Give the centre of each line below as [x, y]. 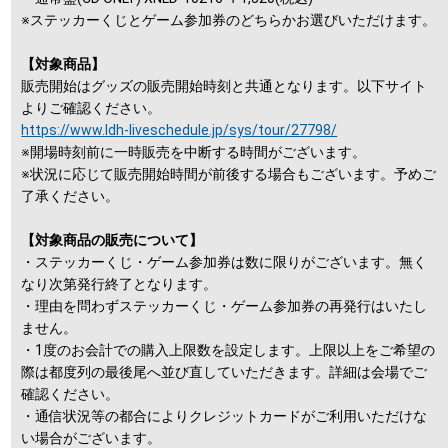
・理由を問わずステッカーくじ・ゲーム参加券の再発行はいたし [224, 305]
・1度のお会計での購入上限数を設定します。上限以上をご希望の [228, 349]
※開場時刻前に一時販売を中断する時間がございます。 [194, 151]
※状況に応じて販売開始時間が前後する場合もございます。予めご [229, 173]
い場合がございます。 [91, 437]
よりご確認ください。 [91, 107]
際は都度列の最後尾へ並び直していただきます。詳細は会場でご [224, 371]
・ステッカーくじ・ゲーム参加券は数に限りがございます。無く [224, 261]
